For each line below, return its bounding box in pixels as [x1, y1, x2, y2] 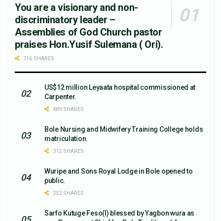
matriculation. [44, 135, 88, 143]
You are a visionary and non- [15, 1, 138, 13]
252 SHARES [51, 190, 84, 196]
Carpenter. [44, 93, 77, 101]
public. [44, 177, 66, 184]
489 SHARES [51, 106, 84, 112]
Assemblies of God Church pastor [15, 26, 162, 38]
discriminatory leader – [15, 14, 115, 26]
